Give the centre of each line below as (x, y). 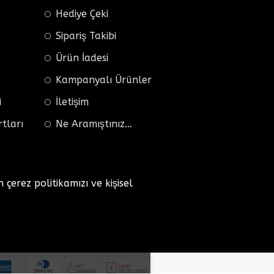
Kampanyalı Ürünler (104, 80)
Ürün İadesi (82, 57)
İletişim (72, 102)
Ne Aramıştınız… (94, 124)
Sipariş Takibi (86, 35)
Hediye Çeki (82, 13)
